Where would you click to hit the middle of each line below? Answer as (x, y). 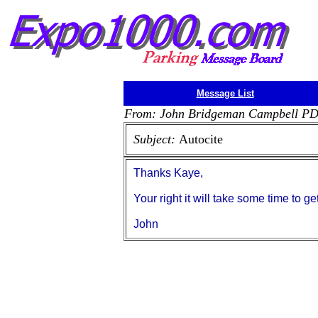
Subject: (156, 139)
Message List (225, 93)
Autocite (201, 139)
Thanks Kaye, (168, 173)
